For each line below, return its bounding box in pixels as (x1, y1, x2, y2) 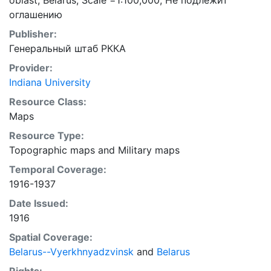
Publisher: (9, 28, 57, 40)
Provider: (9, 62, 53, 74)
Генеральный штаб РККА (9, 42, 126, 54)
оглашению (9, 8, 62, 21)
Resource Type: (9, 129, 84, 142)
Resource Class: (9, 96, 87, 108)
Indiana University (9, 76, 91, 88)
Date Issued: (9, 197, 68, 209)
